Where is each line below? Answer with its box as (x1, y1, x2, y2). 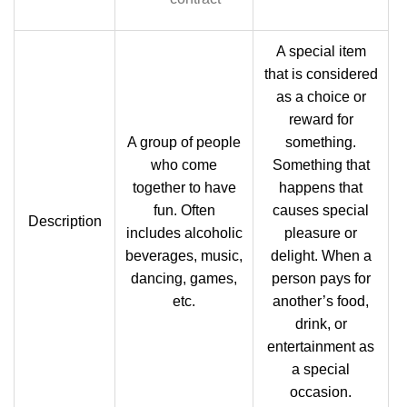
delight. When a (270, 248, 372, 263)
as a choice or (275, 89, 366, 104)
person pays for (271, 271, 371, 286)
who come (151, 157, 217, 173)
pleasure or (284, 225, 357, 241)
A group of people (127, 134, 241, 150)
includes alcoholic (125, 225, 243, 241)
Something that (272, 157, 370, 173)
